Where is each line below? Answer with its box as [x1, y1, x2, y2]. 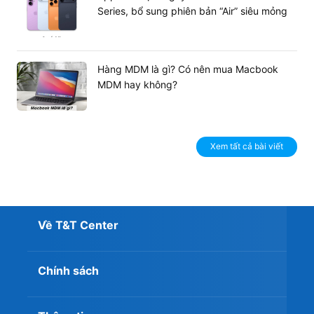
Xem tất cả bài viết [210, 141, 283, 152]
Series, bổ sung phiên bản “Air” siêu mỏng [97, 5, 287, 18]
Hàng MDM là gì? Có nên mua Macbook [97, 63, 278, 76]
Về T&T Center [38, 218, 118, 233]
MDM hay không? [97, 78, 177, 91]
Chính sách [38, 264, 99, 278]
